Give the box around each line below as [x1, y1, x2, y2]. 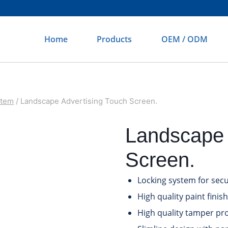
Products [97, 34, 132, 45]
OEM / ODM [161, 34, 208, 45]
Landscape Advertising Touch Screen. [20, 96, 157, 106]
